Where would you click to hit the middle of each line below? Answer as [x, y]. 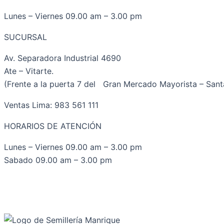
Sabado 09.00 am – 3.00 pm [58, 160]
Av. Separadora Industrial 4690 [62, 58]
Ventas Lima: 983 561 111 [51, 105]
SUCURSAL [25, 37]
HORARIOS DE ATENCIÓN [53, 126]
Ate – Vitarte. [29, 71]
